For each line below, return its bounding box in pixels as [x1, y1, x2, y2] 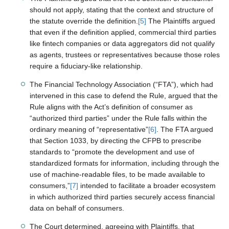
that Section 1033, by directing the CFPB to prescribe [30, 136, 202, 145]
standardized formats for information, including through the [30, 158, 220, 167]
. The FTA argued [156, 125, 214, 133]
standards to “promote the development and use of [30, 147, 195, 156]
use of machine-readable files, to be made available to [30, 170, 205, 178]
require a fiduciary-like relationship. [30, 61, 143, 70]
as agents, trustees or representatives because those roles [30, 50, 220, 59]
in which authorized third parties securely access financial [30, 192, 215, 201]
